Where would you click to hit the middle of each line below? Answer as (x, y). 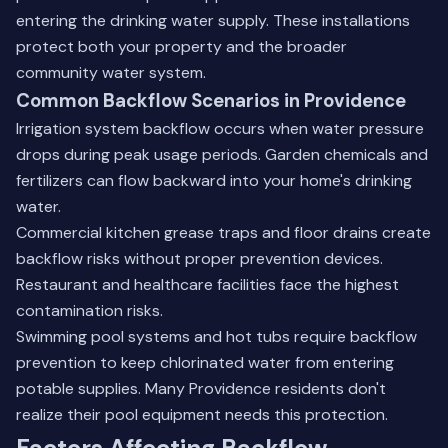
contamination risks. (89, 310)
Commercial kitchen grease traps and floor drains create (223, 232)
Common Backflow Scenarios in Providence (211, 100)
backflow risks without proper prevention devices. (199, 258)
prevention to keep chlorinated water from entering (205, 362)
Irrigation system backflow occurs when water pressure (220, 128)
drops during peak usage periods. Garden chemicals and (222, 154)
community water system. (111, 72)
